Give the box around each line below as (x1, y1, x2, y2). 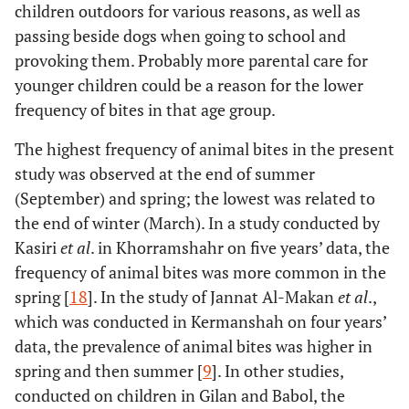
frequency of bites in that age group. (15, 99, 276, 121)
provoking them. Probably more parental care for (15, 49, 368, 72)
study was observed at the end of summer (15, 163, 315, 185)
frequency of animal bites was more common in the (15, 261, 386, 284)
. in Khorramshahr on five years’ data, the (90, 236, 390, 259)
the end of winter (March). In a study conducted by (15, 212, 380, 235)
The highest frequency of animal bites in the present (15, 138, 394, 161)
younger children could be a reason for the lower (15, 74, 363, 97)
